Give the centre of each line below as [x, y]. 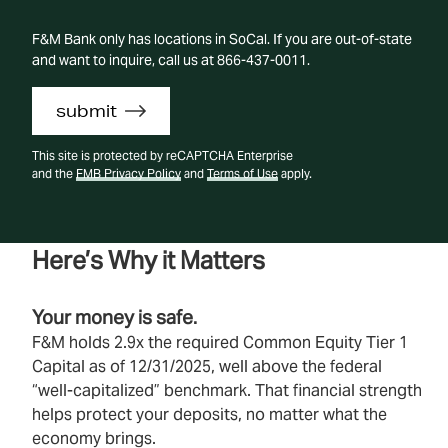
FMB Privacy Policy [128, 173]
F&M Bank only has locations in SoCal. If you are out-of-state [222, 39]
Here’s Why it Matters [148, 260]
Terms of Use [242, 173]
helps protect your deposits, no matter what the [209, 414]
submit [86, 110]
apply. [295, 173]
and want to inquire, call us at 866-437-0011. [171, 60]
